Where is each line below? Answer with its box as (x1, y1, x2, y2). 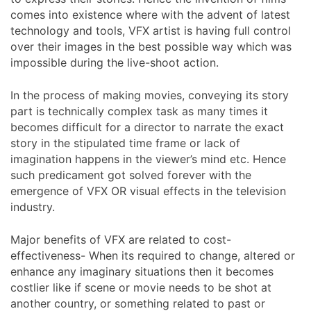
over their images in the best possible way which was (10, 39, 292, 53)
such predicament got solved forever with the (10, 167, 251, 182)
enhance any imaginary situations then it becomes (10, 264, 274, 278)
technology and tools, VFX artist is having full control (10, 23, 291, 37)
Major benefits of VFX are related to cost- (10, 232, 231, 246)
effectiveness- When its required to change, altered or (10, 248, 295, 262)
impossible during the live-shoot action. (10, 55, 219, 69)
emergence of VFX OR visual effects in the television (10, 183, 286, 198)
